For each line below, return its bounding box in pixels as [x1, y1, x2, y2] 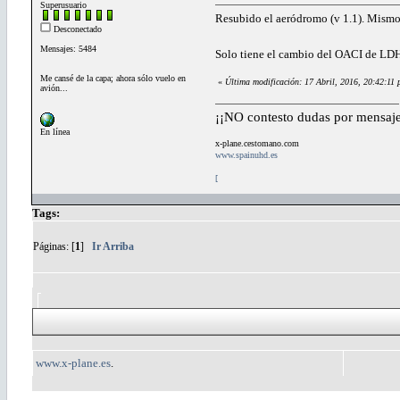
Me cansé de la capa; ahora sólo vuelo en [40, 72, 186, 83]
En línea [40, 126, 70, 137]
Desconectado [51, 23, 102, 34]
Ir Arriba [92, 240, 134, 253]
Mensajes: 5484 [40, 43, 96, 54]
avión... [40, 82, 68, 93]
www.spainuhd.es [215, 149, 278, 160]
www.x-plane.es [36, 355, 111, 370]
